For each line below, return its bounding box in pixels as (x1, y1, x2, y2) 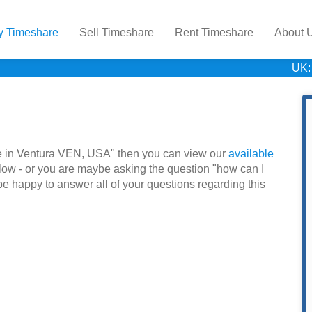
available (228, 148, 274, 159)
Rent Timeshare (175, 26, 253, 38)
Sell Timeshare (79, 26, 154, 38)
